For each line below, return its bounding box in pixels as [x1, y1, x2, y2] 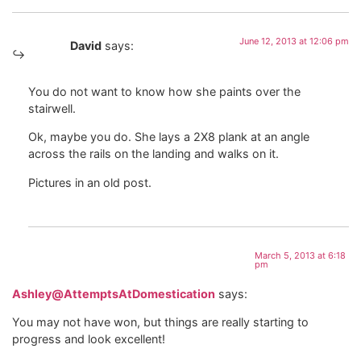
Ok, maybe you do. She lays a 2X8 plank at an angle [28, 130, 309, 144]
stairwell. [28, 101, 76, 115]
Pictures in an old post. [28, 175, 151, 189]
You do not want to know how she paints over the [28, 84, 301, 98]
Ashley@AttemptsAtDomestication [12, 286, 215, 301]
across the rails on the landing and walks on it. [28, 147, 279, 161]
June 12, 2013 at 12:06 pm [239, 35, 349, 48]
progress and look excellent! [12, 332, 165, 346]
